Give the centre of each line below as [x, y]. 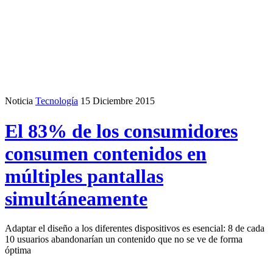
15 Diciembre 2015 [118, 101]
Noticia [19, 101]
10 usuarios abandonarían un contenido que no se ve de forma [124, 239]
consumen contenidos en [106, 153]
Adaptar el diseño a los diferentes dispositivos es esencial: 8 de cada [135, 229]
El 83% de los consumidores [121, 131]
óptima [18, 250]
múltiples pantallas [84, 176]
